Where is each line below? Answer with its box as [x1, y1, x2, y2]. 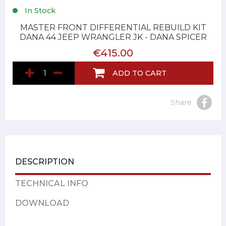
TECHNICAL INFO [15, 179, 88, 189]
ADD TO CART [112, 68, 166, 78]
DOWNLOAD [15, 198, 69, 208]
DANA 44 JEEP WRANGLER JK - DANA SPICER [19, 32, 207, 42]
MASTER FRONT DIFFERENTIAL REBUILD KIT [20, 23, 206, 33]
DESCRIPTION [15, 157, 74, 167]
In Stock [23, 6, 55, 16]
